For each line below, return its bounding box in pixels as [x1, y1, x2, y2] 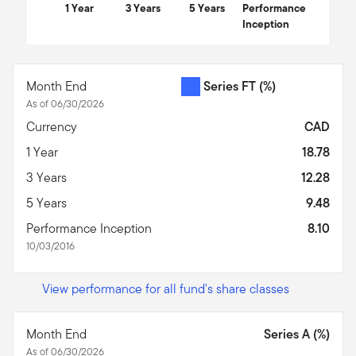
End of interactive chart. [13, 41, 142, 60]
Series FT [203, 76, 259, 95]
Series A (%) [264, 324, 330, 343]
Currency [26, 117, 80, 136]
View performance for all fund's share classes [42, 279, 289, 298]
